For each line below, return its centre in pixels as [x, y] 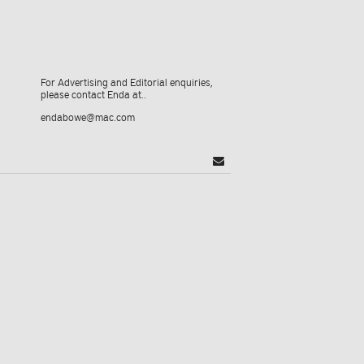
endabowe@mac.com [88, 117]
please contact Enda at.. [93, 94]
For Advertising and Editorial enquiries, [127, 82]
